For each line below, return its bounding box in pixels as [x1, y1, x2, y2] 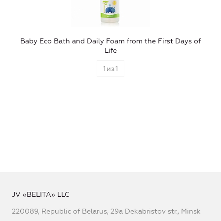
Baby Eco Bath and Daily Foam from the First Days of [20, 37, 201, 45]
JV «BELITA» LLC [12, 190, 70, 199]
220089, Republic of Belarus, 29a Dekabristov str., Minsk [12, 207, 201, 216]
